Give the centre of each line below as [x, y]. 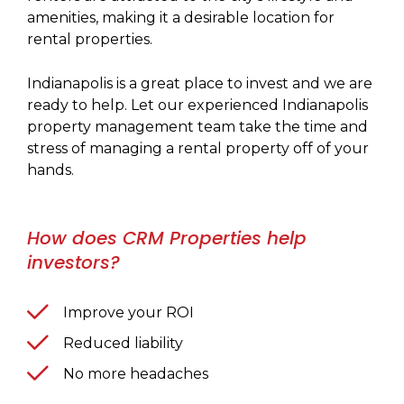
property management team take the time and [197, 127]
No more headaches [136, 374]
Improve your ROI [129, 313]
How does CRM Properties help [167, 239]
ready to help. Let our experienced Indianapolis [197, 106]
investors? [73, 263]
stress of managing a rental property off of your [198, 149]
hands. [52, 170]
